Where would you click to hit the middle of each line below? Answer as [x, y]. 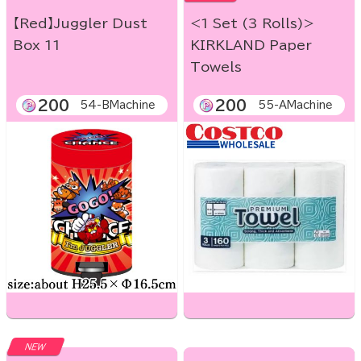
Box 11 [37, 46]
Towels [216, 67]
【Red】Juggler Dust [80, 24]
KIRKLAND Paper [251, 46]
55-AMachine [295, 106]
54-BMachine [118, 106]
